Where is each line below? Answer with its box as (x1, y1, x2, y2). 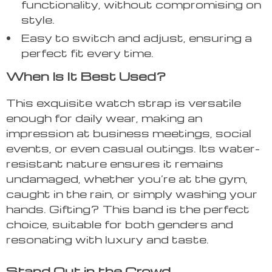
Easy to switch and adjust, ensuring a (21, 30, 252, 45)
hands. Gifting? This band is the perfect (6, 202, 250, 216)
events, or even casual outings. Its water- (6, 141, 260, 155)
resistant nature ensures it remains (6, 156, 223, 171)
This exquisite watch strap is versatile (6, 95, 241, 110)
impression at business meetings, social (6, 126, 251, 140)
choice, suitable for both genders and (6, 217, 233, 231)
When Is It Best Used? (6, 68, 166, 84)
